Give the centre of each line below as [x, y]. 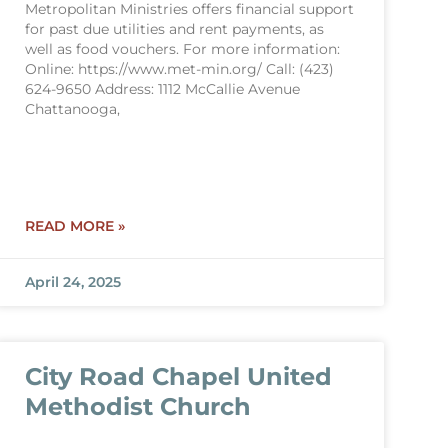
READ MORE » [74, 226]
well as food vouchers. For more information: [182, 49]
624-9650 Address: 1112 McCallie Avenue [162, 89]
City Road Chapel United [178, 376]
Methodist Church [137, 406]
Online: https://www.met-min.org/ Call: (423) [179, 69]
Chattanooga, [72, 109]
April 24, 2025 [72, 282]
